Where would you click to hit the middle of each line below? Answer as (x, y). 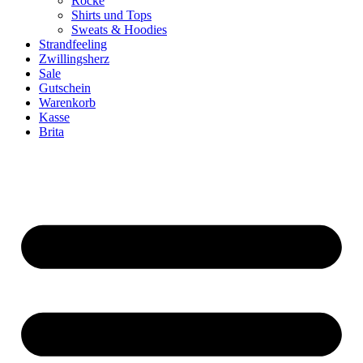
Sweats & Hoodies (119, 29)
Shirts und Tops (111, 15)
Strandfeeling (73, 44)
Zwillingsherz (74, 58)
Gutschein (65, 88)
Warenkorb (67, 102)
